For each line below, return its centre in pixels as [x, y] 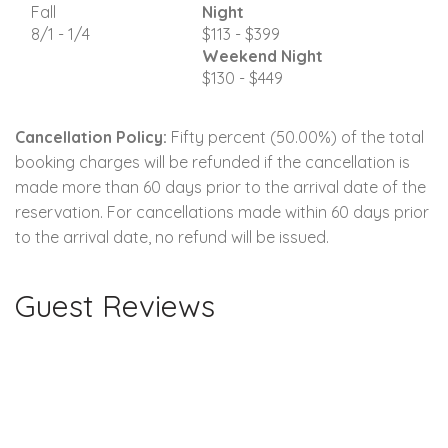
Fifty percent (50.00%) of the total [295, 136]
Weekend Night [262, 55]
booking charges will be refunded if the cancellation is [212, 161]
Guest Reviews [115, 305]
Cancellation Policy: [91, 136]
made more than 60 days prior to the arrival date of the [220, 186]
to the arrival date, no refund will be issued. [172, 236]
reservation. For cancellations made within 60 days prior [222, 211]
